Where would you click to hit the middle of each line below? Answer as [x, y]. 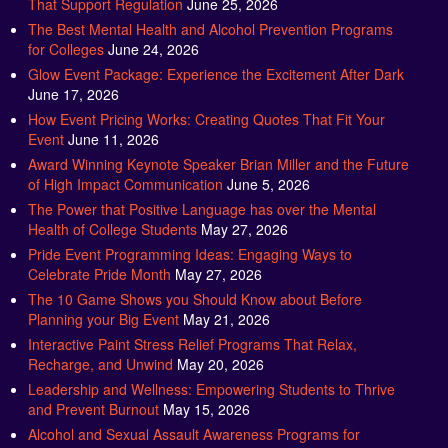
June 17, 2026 [73, 78]
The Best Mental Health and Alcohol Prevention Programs [210, 13]
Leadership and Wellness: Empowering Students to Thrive [211, 373]
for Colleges [65, 33]
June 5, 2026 [268, 168]
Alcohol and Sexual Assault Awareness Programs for [193, 418]
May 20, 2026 [220, 348]
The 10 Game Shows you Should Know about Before [194, 283]
